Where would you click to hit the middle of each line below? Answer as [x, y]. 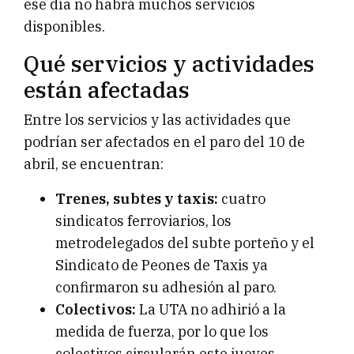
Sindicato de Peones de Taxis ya [162, 265]
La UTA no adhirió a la [211, 310]
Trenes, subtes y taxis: [137, 199]
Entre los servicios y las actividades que [157, 120]
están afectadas [107, 90]
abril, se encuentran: [94, 164]
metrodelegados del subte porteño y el [185, 243]
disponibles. [64, 27]
